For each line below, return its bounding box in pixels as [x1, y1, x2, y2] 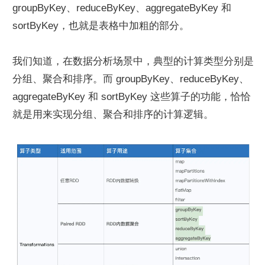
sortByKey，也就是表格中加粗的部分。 [12, 20, 189, 31]
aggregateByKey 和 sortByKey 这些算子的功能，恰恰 [12, 91, 251, 102]
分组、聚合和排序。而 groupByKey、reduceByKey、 [12, 73, 249, 85]
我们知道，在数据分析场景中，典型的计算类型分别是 [12, 55, 254, 67]
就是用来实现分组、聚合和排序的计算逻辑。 [12, 108, 214, 120]
